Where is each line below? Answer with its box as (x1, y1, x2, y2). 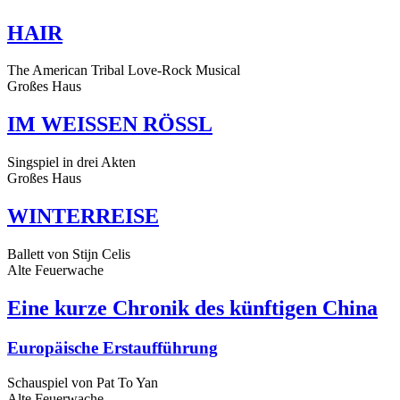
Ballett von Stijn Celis (7, 246, 130, 262)
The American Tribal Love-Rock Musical (7, 62, 240, 79)
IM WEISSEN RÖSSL (7, 112, 212, 137)
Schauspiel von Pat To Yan (7, 374, 158, 390)
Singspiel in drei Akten (7, 154, 136, 171)
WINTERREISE (7, 204, 159, 229)
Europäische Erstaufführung (7, 337, 218, 357)
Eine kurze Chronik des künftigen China (7, 296, 378, 320)
